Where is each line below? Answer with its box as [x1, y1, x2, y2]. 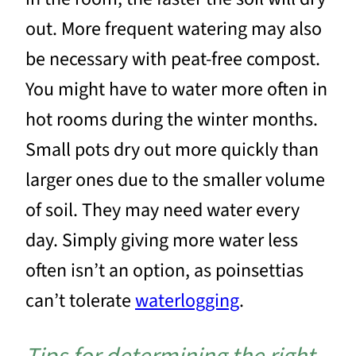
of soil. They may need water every [25, 195, 300, 224]
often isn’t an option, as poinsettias [25, 256, 304, 284]
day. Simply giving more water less [25, 226, 298, 254]
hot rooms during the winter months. [25, 105, 318, 133]
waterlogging [135, 286, 239, 315]
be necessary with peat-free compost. [25, 44, 320, 73]
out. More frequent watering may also [25, 14, 322, 43]
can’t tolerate [25, 286, 135, 315]
